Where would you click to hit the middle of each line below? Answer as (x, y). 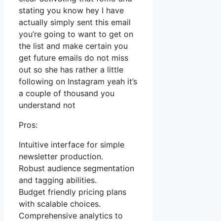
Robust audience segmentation (76, 168)
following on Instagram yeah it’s (78, 82)
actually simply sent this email (75, 22)
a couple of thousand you (67, 93)
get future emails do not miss (74, 58)
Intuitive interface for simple (72, 145)
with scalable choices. (60, 204)
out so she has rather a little (71, 70)
